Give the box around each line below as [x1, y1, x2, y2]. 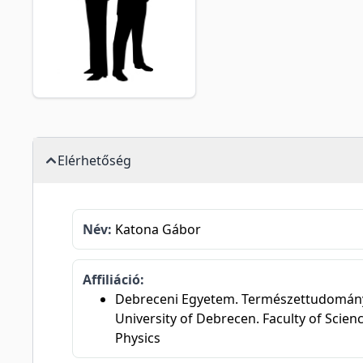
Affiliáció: [83, 271, 144, 288]
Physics [115, 329, 160, 347]
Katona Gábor [112, 220, 201, 238]
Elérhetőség [58, 152, 131, 169]
